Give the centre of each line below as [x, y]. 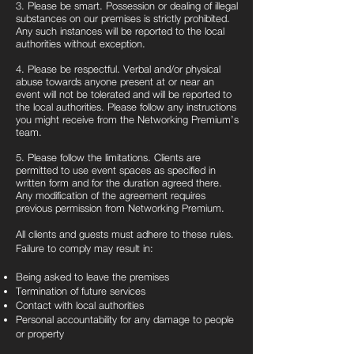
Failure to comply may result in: [85, 248]
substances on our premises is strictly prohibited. [123, 18]
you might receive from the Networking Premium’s [127, 119]
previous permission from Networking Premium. [120, 208]
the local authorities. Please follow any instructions [126, 107]
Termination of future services [81, 291]
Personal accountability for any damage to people [125, 319]
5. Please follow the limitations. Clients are [108, 157]
